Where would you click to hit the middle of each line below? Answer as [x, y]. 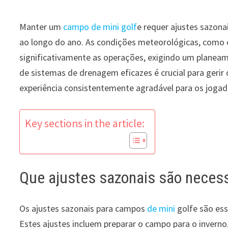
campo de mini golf [100, 27]
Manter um [41, 27]
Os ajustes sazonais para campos [83, 208]
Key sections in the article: [85, 124]
